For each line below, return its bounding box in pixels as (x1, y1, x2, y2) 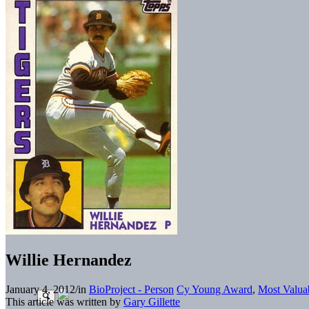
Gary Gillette (123, 295, 180, 308)
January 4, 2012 (6, 283, 75, 295)
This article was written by (6, 295, 123, 308)
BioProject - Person (89, 283, 174, 295)
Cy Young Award (177, 283, 252, 295)
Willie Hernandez (6, 250, 132, 269)
